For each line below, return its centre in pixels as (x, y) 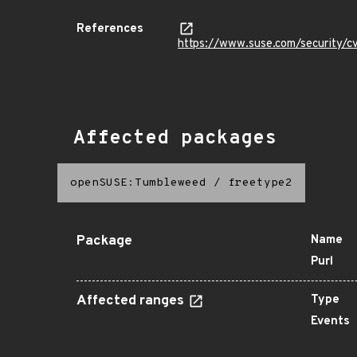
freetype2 (260, 183)
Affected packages (175, 139)
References (110, 29)
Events (330, 322)
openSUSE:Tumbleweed (138, 183)
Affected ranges (132, 301)
